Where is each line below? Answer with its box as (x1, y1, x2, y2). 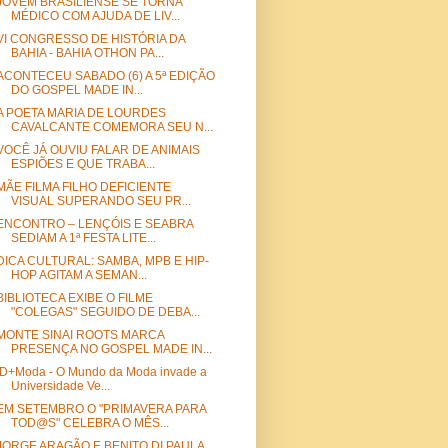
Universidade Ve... (10, 379, 110, 394)
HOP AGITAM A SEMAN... (10, 268, 147, 283)
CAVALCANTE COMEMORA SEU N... (10, 120, 213, 135)
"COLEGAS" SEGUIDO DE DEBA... (10, 305, 200, 320)
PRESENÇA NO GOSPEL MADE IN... (10, 342, 212, 357)
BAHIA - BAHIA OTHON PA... (10, 46, 164, 61)
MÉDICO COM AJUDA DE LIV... (10, 9, 180, 24)
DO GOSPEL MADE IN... (10, 83, 143, 98)
